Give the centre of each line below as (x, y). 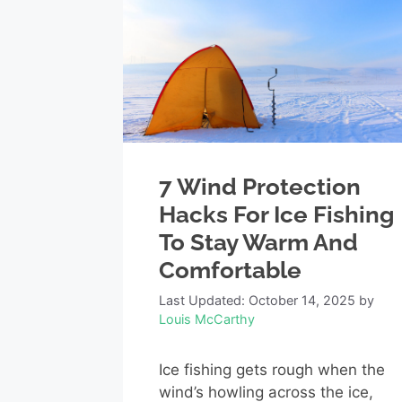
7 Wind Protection (260, 186)
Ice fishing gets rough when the (272, 370)
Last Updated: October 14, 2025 (257, 301)
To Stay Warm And (258, 242)
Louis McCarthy (207, 319)
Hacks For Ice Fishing (276, 214)
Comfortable (230, 270)
